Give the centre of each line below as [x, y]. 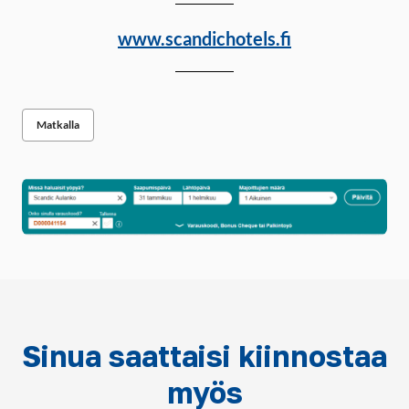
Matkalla [58, 125]
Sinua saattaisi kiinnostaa [204, 356]
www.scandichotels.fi [204, 38]
